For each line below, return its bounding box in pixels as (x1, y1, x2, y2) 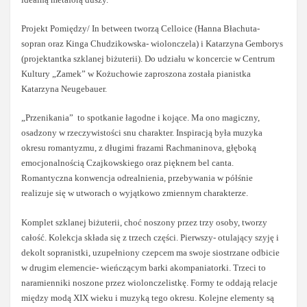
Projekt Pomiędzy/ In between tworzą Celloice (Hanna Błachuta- (21, 23, 260, 34)
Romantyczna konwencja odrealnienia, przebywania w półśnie (21, 173, 254, 184)
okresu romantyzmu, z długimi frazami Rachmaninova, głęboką (21, 143, 257, 153)
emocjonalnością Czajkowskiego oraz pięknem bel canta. (21, 158, 236, 169)
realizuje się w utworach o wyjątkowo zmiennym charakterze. (21, 188, 249, 199)
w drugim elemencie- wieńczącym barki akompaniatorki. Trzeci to (21, 262, 267, 273)
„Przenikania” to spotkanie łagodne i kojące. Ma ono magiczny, (21, 112, 260, 123)
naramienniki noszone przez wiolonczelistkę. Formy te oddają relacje (21, 277, 278, 288)
